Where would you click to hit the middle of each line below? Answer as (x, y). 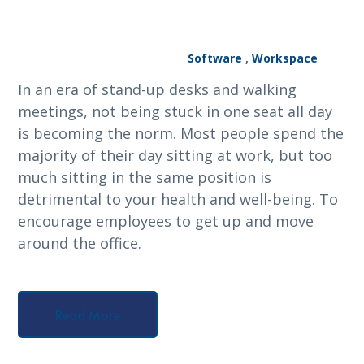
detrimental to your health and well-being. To (178, 199)
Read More (88, 314)
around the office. (80, 243)
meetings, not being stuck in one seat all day (175, 111)
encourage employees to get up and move (166, 221)
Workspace (284, 58)
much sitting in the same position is (145, 177)
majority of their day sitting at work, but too (175, 155)
